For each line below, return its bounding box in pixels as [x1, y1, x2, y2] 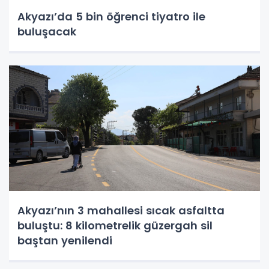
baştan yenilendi [17, 232, 112, 248]
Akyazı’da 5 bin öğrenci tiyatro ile [17, 8, 205, 24]
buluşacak [17, 23, 76, 39]
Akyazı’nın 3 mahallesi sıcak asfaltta [17, 202, 225, 218]
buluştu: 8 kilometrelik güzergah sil [17, 217, 213, 233]
